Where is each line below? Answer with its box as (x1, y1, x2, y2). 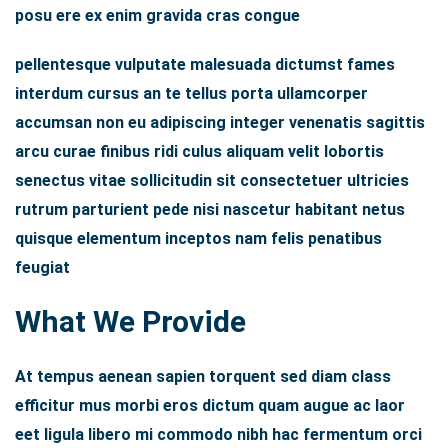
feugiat (15, 258, 70, 278)
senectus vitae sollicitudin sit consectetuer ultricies (15, 171, 409, 191)
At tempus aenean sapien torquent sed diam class (15, 367, 391, 387)
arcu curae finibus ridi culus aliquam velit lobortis (15, 142, 384, 162)
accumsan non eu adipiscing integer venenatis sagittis (15, 113, 425, 133)
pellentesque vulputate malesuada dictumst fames (15, 55, 395, 75)
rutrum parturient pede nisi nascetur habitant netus (15, 200, 405, 220)
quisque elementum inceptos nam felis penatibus (15, 229, 382, 249)
